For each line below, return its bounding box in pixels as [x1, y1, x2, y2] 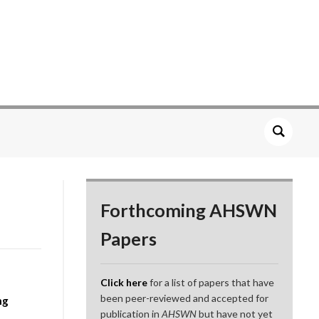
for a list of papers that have [147, 276, 275, 289]
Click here [100, 276, 148, 289]
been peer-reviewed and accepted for [100, 292, 269, 305]
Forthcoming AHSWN [100, 199, 278, 221]
